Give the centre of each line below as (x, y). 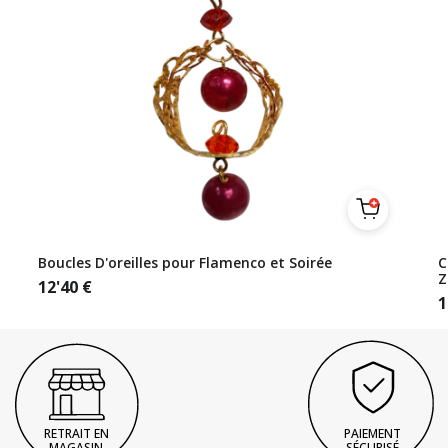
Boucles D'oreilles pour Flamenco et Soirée (185, 262)
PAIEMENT (372, 433)
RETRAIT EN (76, 433)
